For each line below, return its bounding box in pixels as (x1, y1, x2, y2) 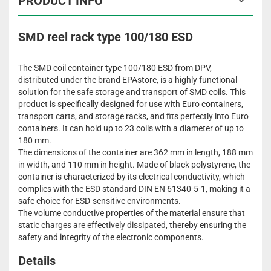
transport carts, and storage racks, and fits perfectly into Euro (18, 111, 249, 122)
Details (18, 253, 56, 269)
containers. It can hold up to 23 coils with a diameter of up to (18, 123, 244, 134)
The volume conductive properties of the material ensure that (18, 208, 245, 218)
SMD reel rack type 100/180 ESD (18, 30, 193, 45)
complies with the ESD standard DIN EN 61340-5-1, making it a (18, 184, 250, 194)
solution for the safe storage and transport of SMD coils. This (18, 87, 246, 97)
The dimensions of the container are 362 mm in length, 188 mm (18, 148, 253, 158)
